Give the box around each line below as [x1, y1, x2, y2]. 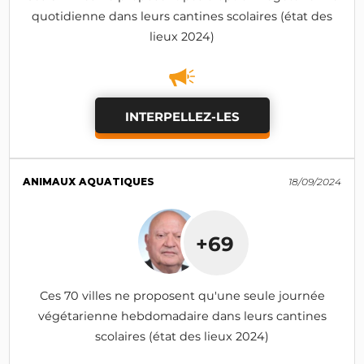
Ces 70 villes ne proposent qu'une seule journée [39, 288, 325, 303]
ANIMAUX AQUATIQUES [23, 175, 155, 188]
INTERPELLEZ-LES [124, 109, 240, 125]
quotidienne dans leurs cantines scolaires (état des [32, 8, 332, 24]
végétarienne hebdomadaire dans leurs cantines [37, 308, 327, 323]
